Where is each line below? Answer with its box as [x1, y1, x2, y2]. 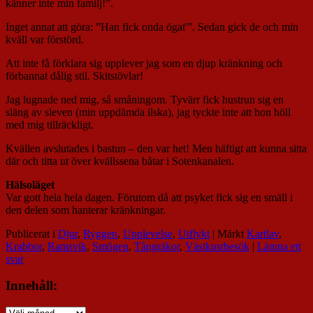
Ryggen [83, 227, 117, 240]
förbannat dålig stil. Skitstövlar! [6, 69, 143, 82]
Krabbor [6, 240, 42, 252]
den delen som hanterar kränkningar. [6, 203, 166, 216]
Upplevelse [123, 227, 173, 240]
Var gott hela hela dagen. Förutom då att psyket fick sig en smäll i [6, 191, 293, 203]
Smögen [92, 240, 129, 252]
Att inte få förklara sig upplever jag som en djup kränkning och [6, 57, 282, 69]
